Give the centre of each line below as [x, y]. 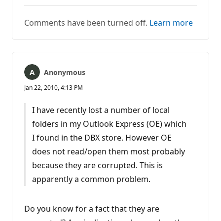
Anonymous [65, 72]
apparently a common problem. [91, 179]
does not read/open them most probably [108, 151]
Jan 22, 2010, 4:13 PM [54, 87]
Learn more [171, 22]
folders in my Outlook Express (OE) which [109, 124]
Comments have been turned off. [87, 22]
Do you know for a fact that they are [92, 208]
